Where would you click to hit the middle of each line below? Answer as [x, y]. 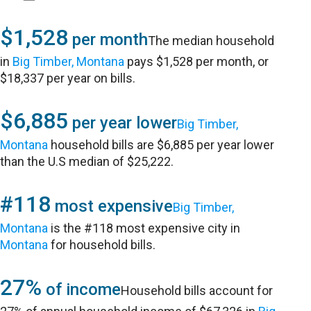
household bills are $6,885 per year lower [161, 145]
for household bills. [102, 245]
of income [82, 289]
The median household [211, 41]
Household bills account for [197, 291]
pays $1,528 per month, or [197, 61]
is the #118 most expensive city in [144, 228]
